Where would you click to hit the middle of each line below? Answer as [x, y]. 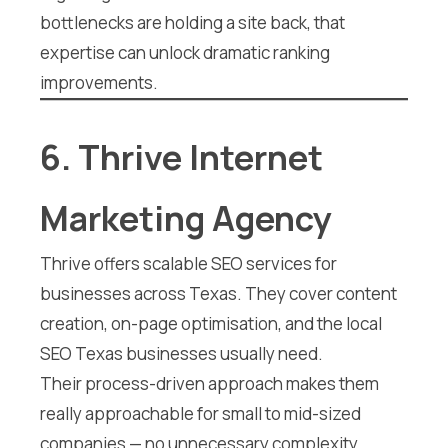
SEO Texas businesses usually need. [181, 353]
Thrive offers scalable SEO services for [188, 263]
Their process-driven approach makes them [209, 383]
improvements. [99, 83]
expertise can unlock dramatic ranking [185, 53]
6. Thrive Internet [181, 156]
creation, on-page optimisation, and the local [211, 323]
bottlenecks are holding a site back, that [192, 23]
